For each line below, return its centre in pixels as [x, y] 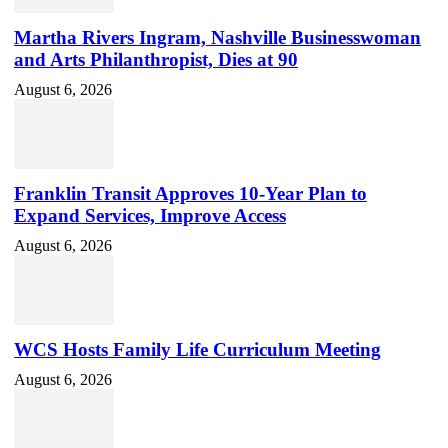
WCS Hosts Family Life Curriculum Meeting [197, 350]
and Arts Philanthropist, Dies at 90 [156, 60]
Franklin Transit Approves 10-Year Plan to [190, 194]
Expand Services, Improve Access [150, 216]
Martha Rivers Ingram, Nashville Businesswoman [217, 38]
